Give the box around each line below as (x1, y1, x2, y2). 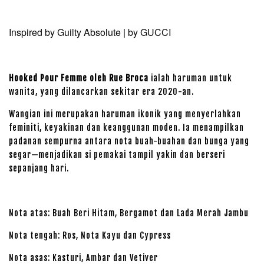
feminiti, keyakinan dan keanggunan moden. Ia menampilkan (9, 123, 244, 133)
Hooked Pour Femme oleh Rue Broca (9, 73, 148, 83)
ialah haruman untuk (148, 73, 232, 83)
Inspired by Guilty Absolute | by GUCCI (9, 25, 171, 39)
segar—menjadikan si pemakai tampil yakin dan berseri (9, 150, 225, 160)
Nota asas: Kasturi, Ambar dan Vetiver (9, 253, 158, 263)
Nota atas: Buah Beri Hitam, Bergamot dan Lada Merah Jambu (9, 208, 249, 218)
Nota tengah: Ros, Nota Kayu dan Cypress (9, 230, 171, 240)
